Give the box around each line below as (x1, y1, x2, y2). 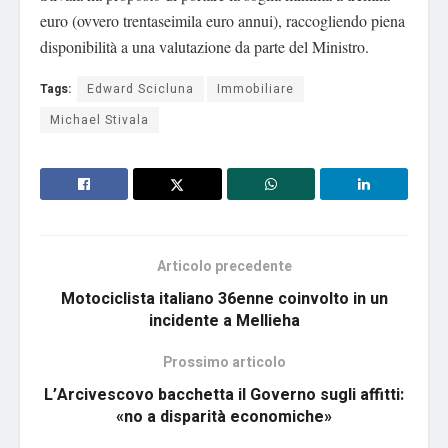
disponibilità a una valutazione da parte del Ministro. (40, 36, 369, 58)
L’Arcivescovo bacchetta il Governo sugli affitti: (44, 383, 404, 408)
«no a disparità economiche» (116, 405, 332, 430)
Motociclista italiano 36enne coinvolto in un (60, 287, 388, 312)
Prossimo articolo (162, 352, 286, 374)
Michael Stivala (50, 111, 149, 130)
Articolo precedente (156, 256, 292, 278)
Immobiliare (217, 80, 294, 99)
